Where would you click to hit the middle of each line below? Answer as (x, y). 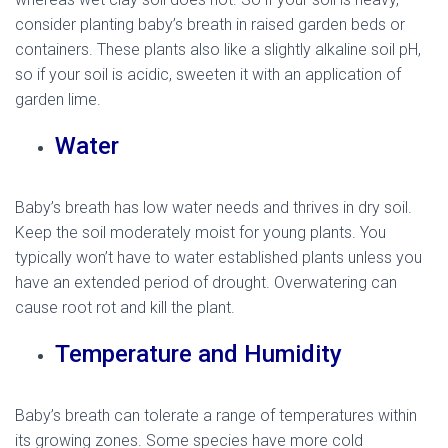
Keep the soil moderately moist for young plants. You (200, 233)
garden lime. (58, 100)
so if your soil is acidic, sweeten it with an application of (208, 75)
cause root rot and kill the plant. (125, 308)
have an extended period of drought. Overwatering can (206, 283)
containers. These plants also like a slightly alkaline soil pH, (218, 50)
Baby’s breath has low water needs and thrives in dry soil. (213, 208)
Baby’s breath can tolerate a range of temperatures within (216, 416)
